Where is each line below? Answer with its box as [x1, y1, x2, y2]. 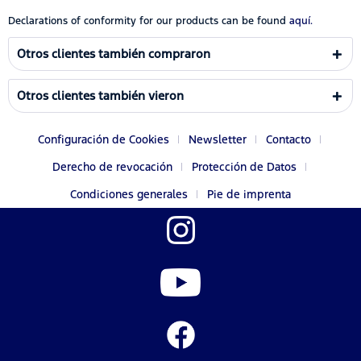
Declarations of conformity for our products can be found [8, 14, 286, 27]
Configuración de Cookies [37, 131, 169, 147]
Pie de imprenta [207, 186, 291, 201]
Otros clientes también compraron [17, 45, 210, 61]
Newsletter [188, 131, 247, 147]
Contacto [265, 131, 311, 147]
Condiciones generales [70, 186, 188, 201]
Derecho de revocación [52, 159, 172, 174]
